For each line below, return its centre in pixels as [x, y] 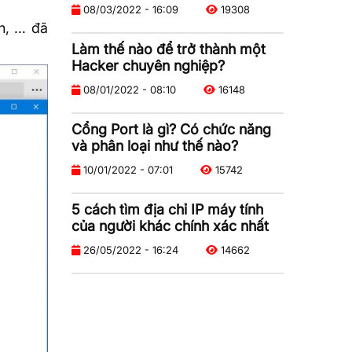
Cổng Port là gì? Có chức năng [171, 129]
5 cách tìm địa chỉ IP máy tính [167, 209]
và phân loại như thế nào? [155, 145]
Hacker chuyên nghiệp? [148, 65]
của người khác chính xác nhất [170, 225]
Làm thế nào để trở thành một [169, 49]
